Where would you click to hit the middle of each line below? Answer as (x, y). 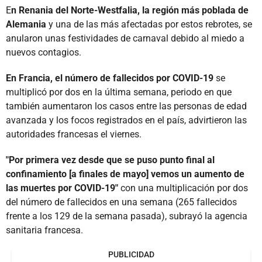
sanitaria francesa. (44, 230)
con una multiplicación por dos (183, 188)
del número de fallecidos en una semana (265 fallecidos (121, 202)
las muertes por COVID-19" (62, 188)
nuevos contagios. (44, 52)
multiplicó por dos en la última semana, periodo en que (119, 92)
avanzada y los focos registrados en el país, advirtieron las (126, 120)
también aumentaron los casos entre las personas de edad (126, 106)
